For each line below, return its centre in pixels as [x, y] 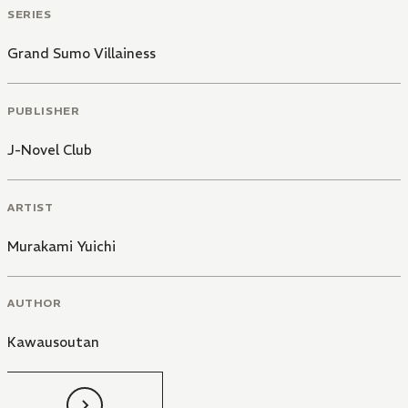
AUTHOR [35, 303]
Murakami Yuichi [61, 246]
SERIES [30, 15]
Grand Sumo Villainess [82, 54]
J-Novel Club [50, 149]
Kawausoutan [53, 342]
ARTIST [31, 207]
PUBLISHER [44, 110]
